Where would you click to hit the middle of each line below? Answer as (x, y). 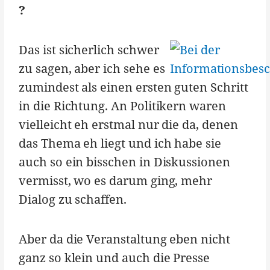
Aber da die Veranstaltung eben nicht (124, 239)
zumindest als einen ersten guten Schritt (133, 87)
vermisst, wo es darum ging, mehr (116, 180)
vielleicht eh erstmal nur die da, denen (128, 124)
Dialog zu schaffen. (73, 199)
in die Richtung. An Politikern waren (122, 105)
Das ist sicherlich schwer (89, 49)
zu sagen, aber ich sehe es (92, 68)
